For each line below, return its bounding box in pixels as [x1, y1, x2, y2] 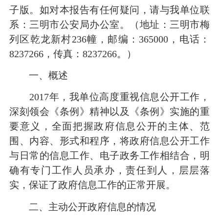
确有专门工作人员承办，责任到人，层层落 [9, 165, 210, 176]
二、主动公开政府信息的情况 [29, 201, 156, 212]
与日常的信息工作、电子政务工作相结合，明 [9, 150, 210, 161]
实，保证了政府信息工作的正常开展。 [9, 179, 175, 191]
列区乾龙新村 [9, 33, 72, 44]
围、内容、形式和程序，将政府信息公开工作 [9, 135, 210, 147]
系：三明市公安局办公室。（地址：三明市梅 [9, 19, 210, 30]
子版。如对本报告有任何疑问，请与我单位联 [9, 4, 210, 15]
